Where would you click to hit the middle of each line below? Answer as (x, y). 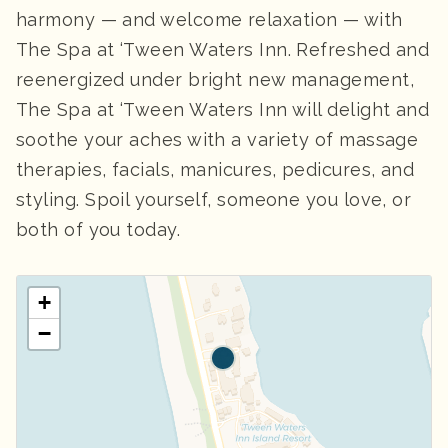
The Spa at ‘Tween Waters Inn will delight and (223, 109)
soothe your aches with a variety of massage (217, 139)
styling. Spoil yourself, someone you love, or (214, 199)
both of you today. (98, 229)
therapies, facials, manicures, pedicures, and (215, 169)
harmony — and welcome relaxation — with (209, 19)
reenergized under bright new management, (215, 79)
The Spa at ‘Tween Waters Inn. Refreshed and (223, 49)
